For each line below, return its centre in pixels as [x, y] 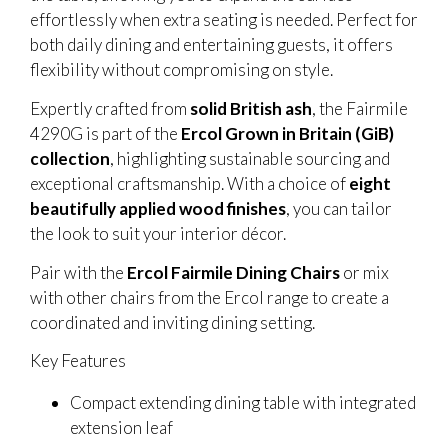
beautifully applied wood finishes [158, 208]
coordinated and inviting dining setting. [172, 322]
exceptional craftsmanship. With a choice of [189, 183]
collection [70, 158]
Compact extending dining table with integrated [243, 403]
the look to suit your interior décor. [158, 233]
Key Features [78, 361]
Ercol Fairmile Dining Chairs [233, 272]
